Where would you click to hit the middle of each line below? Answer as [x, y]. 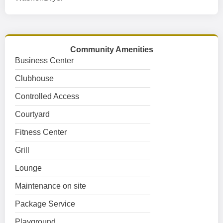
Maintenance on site [51, 186]
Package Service [45, 204]
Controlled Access [47, 96]
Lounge [28, 168]
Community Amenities [111, 50]
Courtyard [32, 114]
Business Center [44, 60]
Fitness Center [41, 132]
